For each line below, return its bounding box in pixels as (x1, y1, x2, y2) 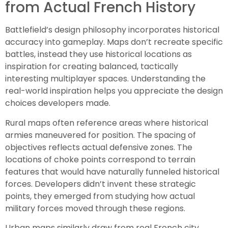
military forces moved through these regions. (5, 202, 185, 214)
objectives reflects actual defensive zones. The (5, 141, 192, 153)
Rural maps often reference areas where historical (5, 117, 208, 129)
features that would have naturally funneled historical (5, 165, 219, 178)
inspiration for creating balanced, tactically (5, 61, 178, 73)
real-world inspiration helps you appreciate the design (5, 85, 223, 97)
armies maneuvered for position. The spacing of (5, 129, 196, 141)
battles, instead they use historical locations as (5, 48, 192, 61)
